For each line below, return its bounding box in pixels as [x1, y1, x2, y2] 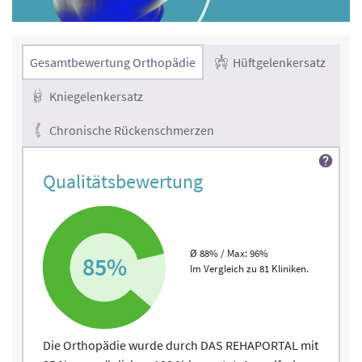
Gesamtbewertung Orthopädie [30, 54, 196, 71]
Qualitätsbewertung [43, 169, 203, 195]
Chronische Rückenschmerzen [47, 122, 214, 139]
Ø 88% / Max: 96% [190, 246, 268, 261]
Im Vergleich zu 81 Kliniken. [190, 262, 309, 276]
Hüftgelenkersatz [230, 54, 326, 71]
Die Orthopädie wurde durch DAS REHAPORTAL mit [43, 337, 318, 354]
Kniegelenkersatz [47, 88, 143, 105]
